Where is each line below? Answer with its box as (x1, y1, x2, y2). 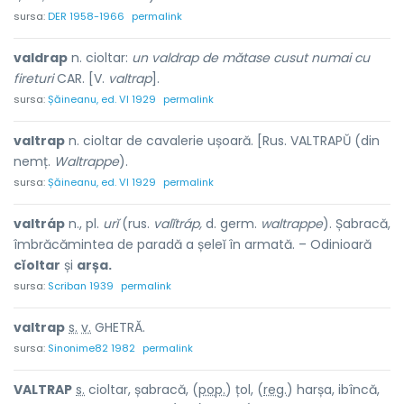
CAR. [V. (53, 69, 108, 87)
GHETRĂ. (91, 318, 145, 336)
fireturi (14, 69, 53, 87)
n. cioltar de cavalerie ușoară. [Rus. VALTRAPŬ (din (65, 132, 380, 150)
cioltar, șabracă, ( (85, 381, 198, 399)
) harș (287, 381, 324, 399)
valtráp (14, 215, 65, 233)
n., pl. (65, 215, 103, 233)
